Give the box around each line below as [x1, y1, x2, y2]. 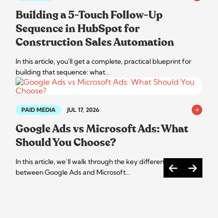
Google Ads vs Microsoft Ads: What [16, 123, 188, 134]
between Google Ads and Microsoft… [16, 167, 130, 177]
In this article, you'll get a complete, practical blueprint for [16, 56, 191, 66]
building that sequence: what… [16, 67, 109, 76]
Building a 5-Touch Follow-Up [16, 9, 163, 20]
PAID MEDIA [21, 106, 55, 113]
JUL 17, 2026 [67, 106, 99, 113]
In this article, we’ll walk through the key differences [16, 157, 174, 166]
